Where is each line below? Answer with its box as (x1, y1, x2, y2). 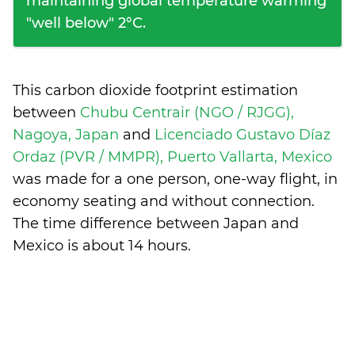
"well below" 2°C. (26, 14, 146, 32)
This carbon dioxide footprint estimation (13, 82, 298, 99)
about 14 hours (82, 237, 188, 254)
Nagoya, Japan (13, 126, 123, 143)
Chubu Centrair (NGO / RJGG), (80, 104, 294, 121)
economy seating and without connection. (13, 193, 315, 210)
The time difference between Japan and (13, 215, 299, 232)
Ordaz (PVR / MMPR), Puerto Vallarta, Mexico (13, 148, 332, 166)
